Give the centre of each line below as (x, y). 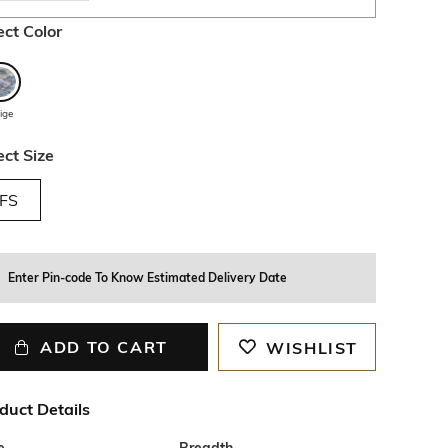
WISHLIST (312, 348)
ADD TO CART (104, 347)
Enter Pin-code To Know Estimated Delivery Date (147, 277)
